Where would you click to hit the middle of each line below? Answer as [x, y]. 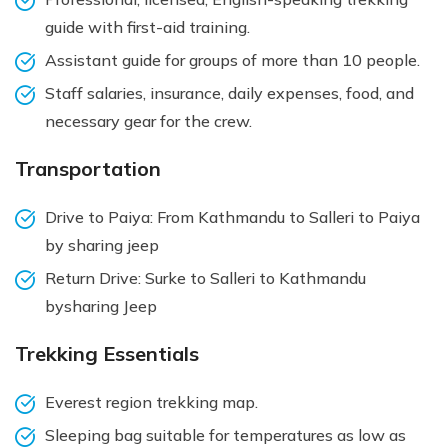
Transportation [88, 168]
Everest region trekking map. [151, 401]
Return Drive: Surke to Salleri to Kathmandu [205, 277]
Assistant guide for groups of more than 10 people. [232, 59]
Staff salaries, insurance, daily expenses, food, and [229, 92]
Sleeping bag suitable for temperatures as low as [225, 434]
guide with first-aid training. [147, 26]
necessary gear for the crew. [148, 120]
